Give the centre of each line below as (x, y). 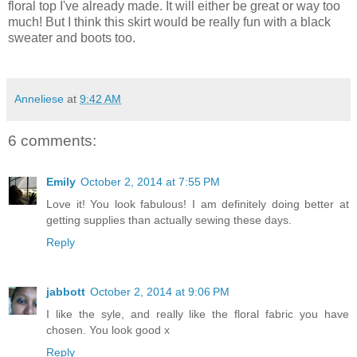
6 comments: (52, 141)
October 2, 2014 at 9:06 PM (160, 292)
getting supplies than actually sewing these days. (169, 220)
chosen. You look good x (108, 330)
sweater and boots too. (73, 38)
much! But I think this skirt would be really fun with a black (169, 22)
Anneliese (39, 99)
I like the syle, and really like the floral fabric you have (198, 314)
